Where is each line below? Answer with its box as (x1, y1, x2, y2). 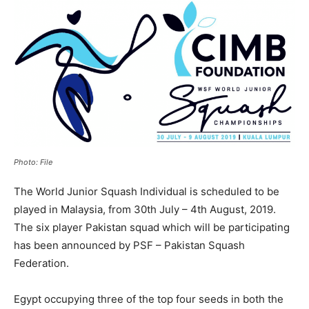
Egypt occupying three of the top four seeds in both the (14, 292, 283, 306)
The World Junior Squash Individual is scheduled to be (14, 184, 279, 198)
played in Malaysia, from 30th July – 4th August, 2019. (14, 202, 276, 216)
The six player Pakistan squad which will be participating (14, 220, 290, 234)
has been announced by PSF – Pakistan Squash (14, 238, 245, 252)
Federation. (14, 256, 72, 270)
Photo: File (14, 157, 52, 167)
